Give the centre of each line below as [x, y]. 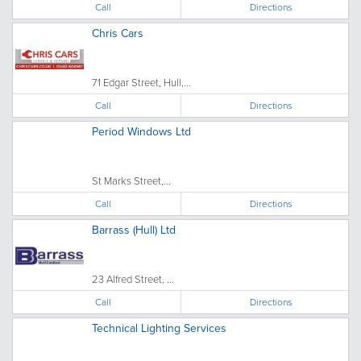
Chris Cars [118, 33]
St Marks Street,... [131, 180]
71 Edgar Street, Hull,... [141, 82]
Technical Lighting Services [159, 328]
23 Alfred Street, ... [133, 278]
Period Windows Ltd [141, 131]
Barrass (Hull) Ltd [134, 229]
